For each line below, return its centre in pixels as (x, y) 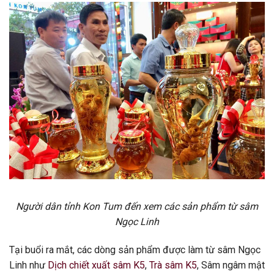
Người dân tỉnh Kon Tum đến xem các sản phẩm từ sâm (137, 207)
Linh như (28, 265)
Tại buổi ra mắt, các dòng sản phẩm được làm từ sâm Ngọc (135, 250)
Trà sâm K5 (173, 265)
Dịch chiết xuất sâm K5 (96, 265)
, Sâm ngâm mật (231, 265)
